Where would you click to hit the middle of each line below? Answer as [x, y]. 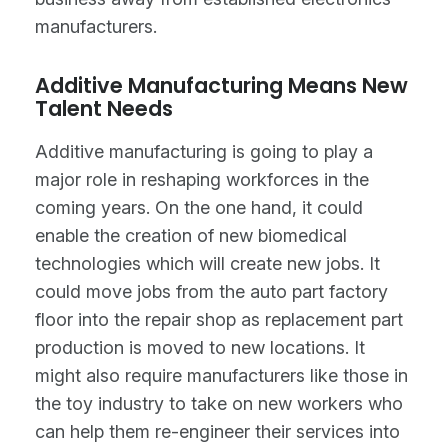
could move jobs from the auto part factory [211, 292]
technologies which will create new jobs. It [207, 264]
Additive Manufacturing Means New [221, 85]
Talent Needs [104, 108]
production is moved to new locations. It [200, 348]
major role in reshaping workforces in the [202, 180]
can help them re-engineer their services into [217, 432]
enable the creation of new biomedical [191, 236]
